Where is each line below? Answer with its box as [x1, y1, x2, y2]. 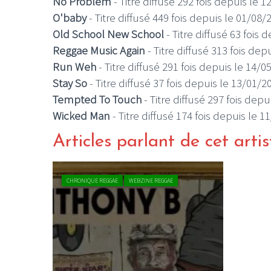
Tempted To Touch [53, 92, 142, 107]
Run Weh [53, 59, 96, 74]
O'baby [53, 10, 87, 25]
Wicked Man [53, 108, 110, 123]
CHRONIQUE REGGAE [67, 176, 118, 184]
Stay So [53, 76, 87, 91]
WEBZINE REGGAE [129, 176, 173, 184]
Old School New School [53, 27, 164, 42]
